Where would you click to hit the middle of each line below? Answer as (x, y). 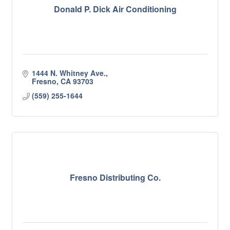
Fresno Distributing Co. (115, 177)
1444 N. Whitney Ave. (69, 73)
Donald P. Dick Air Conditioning (115, 9)
